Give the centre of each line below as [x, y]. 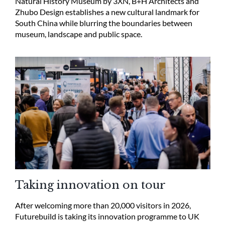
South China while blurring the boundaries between [103, 23]
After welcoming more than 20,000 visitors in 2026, [103, 205]
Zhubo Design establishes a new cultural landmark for [107, 12]
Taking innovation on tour [90, 185]
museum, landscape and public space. [78, 34]
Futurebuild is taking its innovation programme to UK [107, 216]
